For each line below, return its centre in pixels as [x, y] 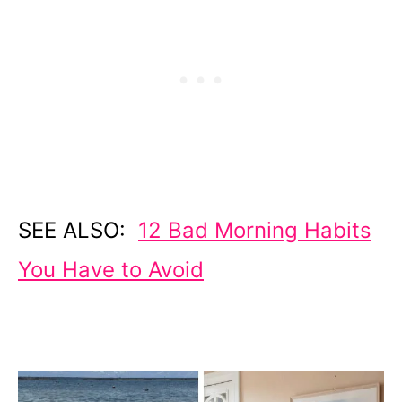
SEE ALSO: [78, 230]
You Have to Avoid [111, 269]
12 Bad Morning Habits [255, 230]
